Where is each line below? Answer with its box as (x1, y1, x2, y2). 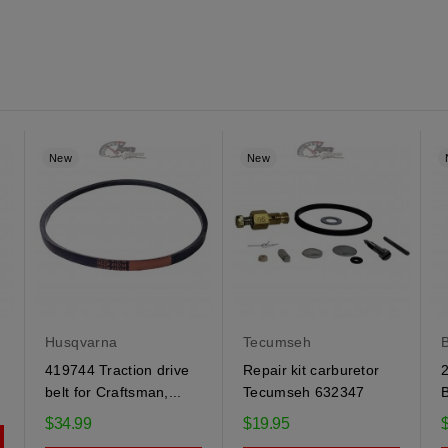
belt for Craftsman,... (45, 383, 182, 400)
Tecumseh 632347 (243, 383, 365, 400)
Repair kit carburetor (243, 361, 380, 378)
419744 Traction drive (45, 361, 190, 378)
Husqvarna (45, 333, 118, 350)
